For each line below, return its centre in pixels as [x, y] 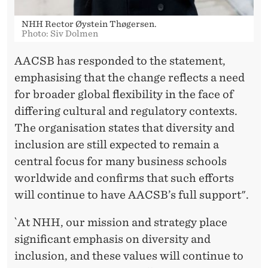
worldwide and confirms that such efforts [124, 178]
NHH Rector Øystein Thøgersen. [89, 24]
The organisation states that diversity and [124, 128]
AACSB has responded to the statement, [120, 61]
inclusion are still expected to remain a [117, 144]
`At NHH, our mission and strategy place [121, 222]
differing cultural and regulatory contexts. [126, 111]
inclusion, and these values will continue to [129, 256]
